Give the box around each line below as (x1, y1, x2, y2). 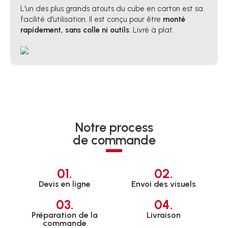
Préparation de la (32, 210, 98, 220)
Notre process (75, 120, 153, 135)
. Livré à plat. (129, 25, 174, 35)
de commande (72, 132, 156, 148)
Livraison (146, 210, 181, 220)
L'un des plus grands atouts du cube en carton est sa (20, 4, 203, 14)
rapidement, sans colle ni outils (20, 25, 129, 35)
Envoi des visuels (131, 179, 196, 189)
